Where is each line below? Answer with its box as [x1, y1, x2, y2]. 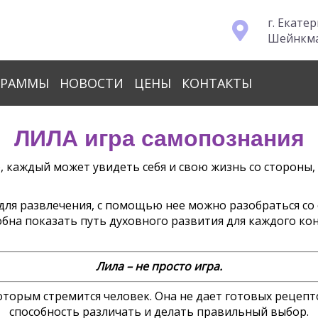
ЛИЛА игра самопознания [13, 126, 305, 151]
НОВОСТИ [60, 75, 124, 92]
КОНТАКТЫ [182, 75, 253, 92]
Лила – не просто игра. [96, 258, 222, 274]
